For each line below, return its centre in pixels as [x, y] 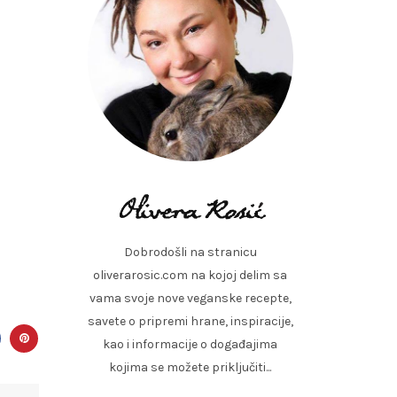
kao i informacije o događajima [191, 345]
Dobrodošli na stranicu [190, 253]
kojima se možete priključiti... [191, 368]
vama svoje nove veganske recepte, [190, 299]
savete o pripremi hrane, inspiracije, [190, 322]
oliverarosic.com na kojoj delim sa [191, 276]
